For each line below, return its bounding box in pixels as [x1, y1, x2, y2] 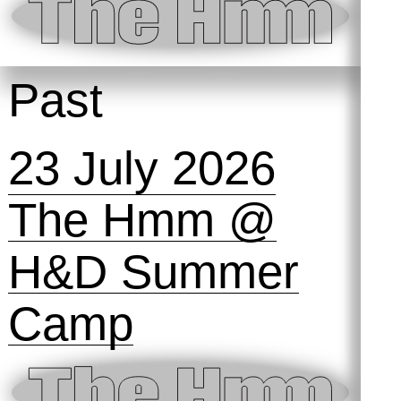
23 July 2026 [7, 141, 276, 195]
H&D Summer [7, 245, 299, 299]
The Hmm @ [7, 193, 277, 247]
